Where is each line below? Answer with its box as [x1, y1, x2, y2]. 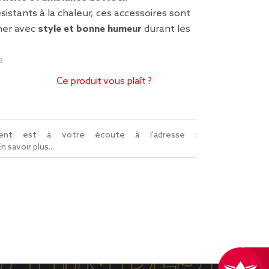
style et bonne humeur [38, 23, 142, 35]
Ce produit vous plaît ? [56, 76, 152, 87]
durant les [142, 23, 190, 35]
